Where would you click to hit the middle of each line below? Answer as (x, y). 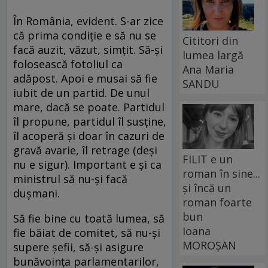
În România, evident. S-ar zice (88, 21)
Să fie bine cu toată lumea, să (89, 219)
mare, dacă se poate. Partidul (89, 107)
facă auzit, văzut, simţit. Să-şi (88, 50)
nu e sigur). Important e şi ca (87, 165)
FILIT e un (208, 159)
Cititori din (211, 40)
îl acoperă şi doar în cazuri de (89, 136)
